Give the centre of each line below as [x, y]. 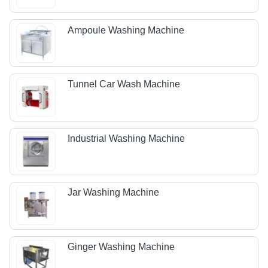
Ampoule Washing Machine [126, 30]
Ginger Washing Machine [121, 247]
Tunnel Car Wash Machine [124, 84]
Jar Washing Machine [114, 193]
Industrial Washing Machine [127, 138]
